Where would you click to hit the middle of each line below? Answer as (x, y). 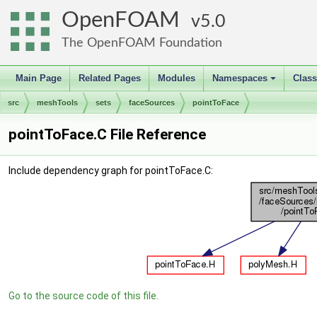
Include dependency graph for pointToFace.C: (111, 171)
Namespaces (240, 78)
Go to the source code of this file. (83, 296)
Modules (177, 78)
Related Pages (110, 78)
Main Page (39, 78)
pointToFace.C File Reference (107, 134)
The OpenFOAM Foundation (142, 43)
